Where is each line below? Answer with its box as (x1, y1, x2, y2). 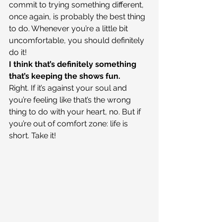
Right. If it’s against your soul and (9, 83, 129, 93)
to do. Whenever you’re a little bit (9, 24, 130, 34)
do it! (9, 48, 27, 57)
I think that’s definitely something (9, 59, 138, 69)
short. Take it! (9, 131, 56, 141)
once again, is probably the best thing (9, 12, 147, 22)
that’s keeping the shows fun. (9, 71, 120, 81)
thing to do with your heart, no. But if (9, 107, 143, 117)
